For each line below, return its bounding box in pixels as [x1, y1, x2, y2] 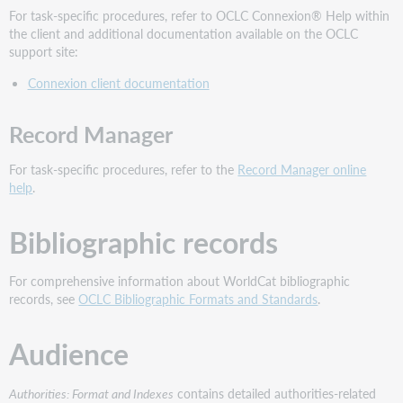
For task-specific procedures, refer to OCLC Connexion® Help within [9, 6, 390, 25]
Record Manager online [237, 160, 367, 179]
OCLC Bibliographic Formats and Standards [78, 290, 318, 309]
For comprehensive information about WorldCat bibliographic [9, 272, 351, 291]
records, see [9, 290, 79, 309]
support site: [9, 42, 79, 61]
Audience [9, 333, 130, 375]
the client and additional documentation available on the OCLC [9, 24, 359, 43]
